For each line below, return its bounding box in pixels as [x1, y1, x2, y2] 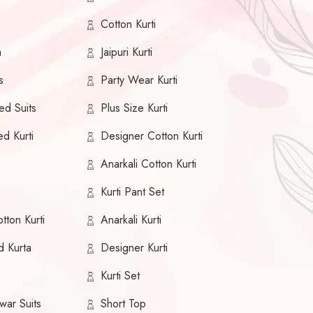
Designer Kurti [100, 240, 168, 256]
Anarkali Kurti [100, 212, 161, 228]
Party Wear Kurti [100, 72, 177, 89]
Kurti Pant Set [100, 184, 164, 201]
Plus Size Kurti [100, 100, 168, 117]
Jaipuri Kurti [100, 44, 152, 61]
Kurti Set [100, 268, 140, 284]
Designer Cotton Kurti [100, 128, 203, 145]
